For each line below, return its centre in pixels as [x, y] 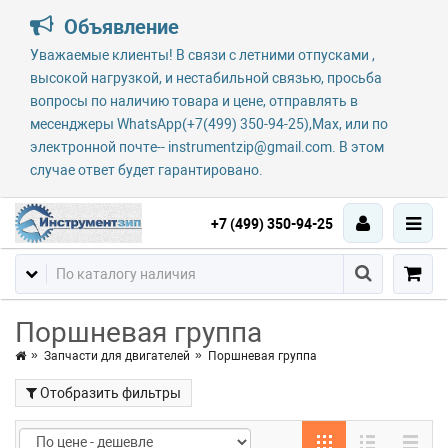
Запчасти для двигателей [117, 356]
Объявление [119, 27]
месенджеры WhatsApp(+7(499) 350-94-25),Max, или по [209, 124]
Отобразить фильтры [110, 393]
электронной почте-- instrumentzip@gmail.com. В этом [207, 147]
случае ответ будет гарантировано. [146, 170]
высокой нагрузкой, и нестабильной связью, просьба [206, 78]
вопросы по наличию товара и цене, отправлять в [194, 101]
